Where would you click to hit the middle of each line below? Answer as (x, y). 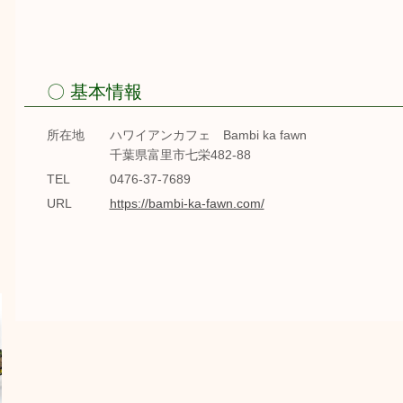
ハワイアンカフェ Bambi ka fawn (208, 135)
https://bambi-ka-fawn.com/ (187, 203)
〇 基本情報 (94, 92)
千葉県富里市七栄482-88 (180, 155)
